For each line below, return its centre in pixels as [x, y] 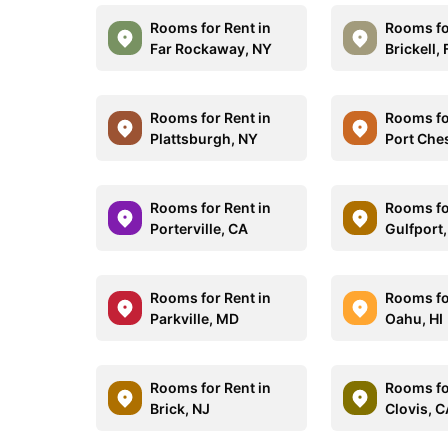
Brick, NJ [180, 408]
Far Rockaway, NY [211, 48]
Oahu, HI [414, 318]
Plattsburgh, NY [204, 138]
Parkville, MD [194, 318]
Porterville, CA [199, 228]
